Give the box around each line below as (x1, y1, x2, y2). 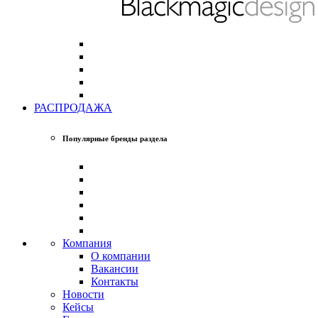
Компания (62, 237, 111, 250)
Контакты (91, 275, 138, 288)
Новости (62, 288, 104, 301)
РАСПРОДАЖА (34, 101, 112, 114)
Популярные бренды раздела (62, 134, 168, 143)
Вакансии (91, 263, 138, 275)
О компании (91, 250, 150, 263)
